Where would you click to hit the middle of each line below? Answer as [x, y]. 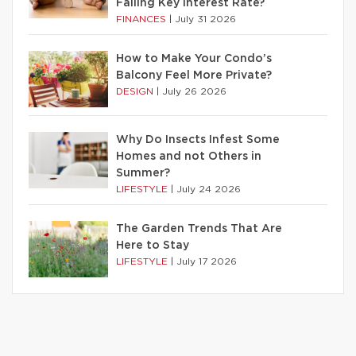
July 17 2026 [207, 261]
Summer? [143, 173]
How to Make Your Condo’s [194, 58]
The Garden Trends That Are [199, 228]
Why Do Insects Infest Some [198, 139]
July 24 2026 [209, 189]
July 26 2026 [194, 91]
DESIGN [136, 91]
